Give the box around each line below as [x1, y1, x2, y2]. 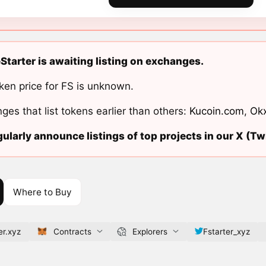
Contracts [53, 226, 91, 236]
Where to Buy [12, 186, 72, 198]
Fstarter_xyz [202, 226, 250, 236]
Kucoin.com [189, 105, 244, 118]
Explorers [132, 226, 167, 236]
